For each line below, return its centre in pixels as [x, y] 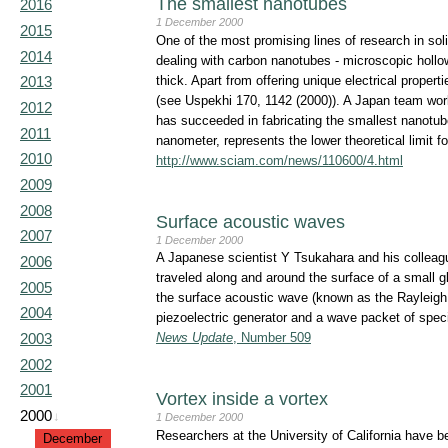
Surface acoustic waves [250, 221]
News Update [194, 338]
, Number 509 [272, 338]
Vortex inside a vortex [242, 399]
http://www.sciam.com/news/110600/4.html [279, 160]
